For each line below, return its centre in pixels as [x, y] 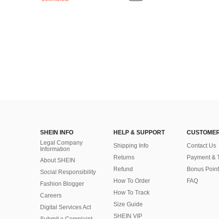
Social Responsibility [68, 172]
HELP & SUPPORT [139, 133]
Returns [124, 158]
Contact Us [201, 146]
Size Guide [128, 205]
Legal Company [61, 143]
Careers [51, 196]
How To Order [132, 181]
